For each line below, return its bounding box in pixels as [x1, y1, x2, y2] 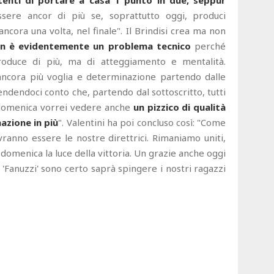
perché [191, 40, 226, 53]
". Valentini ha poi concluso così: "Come [58, 116, 226, 129]
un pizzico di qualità [133, 101, 226, 114]
